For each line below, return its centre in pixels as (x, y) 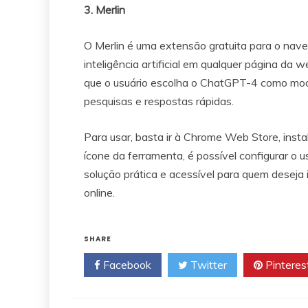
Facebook (126, 264)
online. (99, 192)
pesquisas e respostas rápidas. (159, 101)
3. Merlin (104, 9)
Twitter (207, 264)
